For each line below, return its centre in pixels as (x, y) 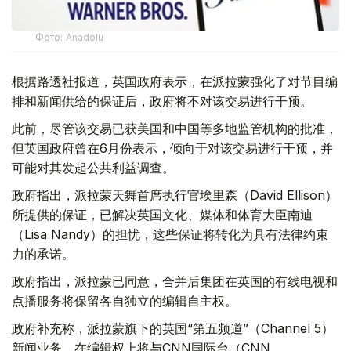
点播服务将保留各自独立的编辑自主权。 (125, 301)
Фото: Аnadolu (70, 38)
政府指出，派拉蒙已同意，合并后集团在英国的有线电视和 (175, 282)
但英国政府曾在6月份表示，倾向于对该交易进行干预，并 (172, 148)
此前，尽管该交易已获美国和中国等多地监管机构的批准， (175, 129)
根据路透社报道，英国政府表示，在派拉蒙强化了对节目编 (175, 82)
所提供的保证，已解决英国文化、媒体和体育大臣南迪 (162, 215)
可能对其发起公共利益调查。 (93, 168)
